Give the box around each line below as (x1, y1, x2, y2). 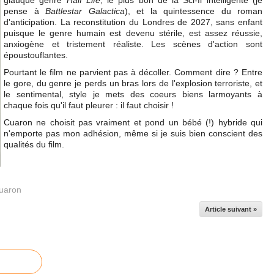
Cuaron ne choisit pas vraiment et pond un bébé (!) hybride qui (4, 117, 262, 127)
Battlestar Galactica (45, 6, 125, 16)
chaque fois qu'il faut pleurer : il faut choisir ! (4, 100, 174, 110)
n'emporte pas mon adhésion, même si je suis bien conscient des (4, 128, 262, 138)
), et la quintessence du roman (124, 6, 262, 16)
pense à (4, 6, 45, 16)
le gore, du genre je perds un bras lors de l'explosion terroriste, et (4, 78, 262, 88)
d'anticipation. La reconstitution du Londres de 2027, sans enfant (4, 17, 262, 27)
